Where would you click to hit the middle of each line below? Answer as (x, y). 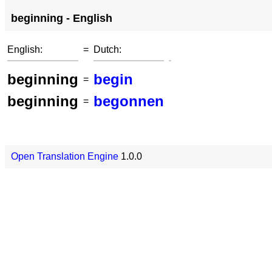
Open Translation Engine (65, 156)
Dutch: (107, 49)
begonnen (129, 101)
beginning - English (62, 18)
